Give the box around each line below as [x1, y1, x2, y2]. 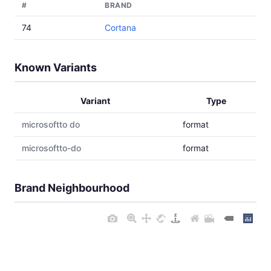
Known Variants [15, 61, 97, 74]
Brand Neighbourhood [15, 181, 129, 194]
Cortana [105, 22, 136, 33]
